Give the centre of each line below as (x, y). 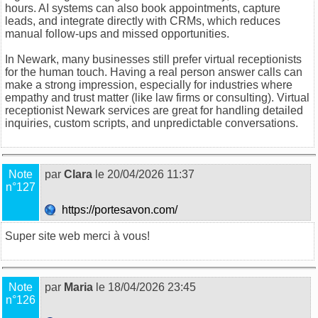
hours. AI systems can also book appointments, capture (143, 8)
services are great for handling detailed (204, 110)
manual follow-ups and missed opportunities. (117, 33)
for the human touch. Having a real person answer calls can (154, 72)
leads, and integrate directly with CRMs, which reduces (143, 21)
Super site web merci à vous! (77, 236)
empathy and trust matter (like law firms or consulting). (141, 97)
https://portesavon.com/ (118, 209)
